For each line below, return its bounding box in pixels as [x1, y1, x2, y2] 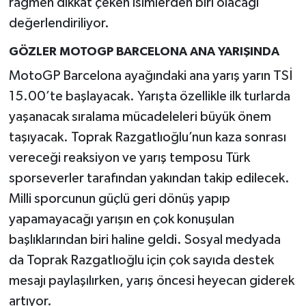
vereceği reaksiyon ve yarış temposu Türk [8, 150, 250, 165]
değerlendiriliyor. [8, 16, 109, 31]
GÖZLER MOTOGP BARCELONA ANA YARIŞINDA [8, 46, 279, 59]
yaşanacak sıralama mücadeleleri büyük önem [8, 109, 271, 124]
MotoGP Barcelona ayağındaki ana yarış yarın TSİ [8, 68, 292, 83]
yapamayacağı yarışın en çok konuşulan [8, 212, 234, 226]
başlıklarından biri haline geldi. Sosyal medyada [8, 232, 281, 247]
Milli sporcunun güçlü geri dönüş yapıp [8, 191, 230, 206]
